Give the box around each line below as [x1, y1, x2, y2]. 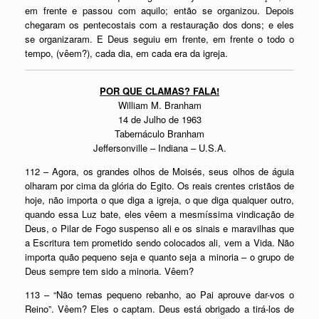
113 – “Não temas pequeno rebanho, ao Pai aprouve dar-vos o [25, 288, 294, 301]
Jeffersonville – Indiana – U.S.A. [93, 141, 226, 155]
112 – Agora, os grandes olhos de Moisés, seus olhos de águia [25, 164, 294, 178]
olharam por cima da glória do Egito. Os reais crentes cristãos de [25, 179, 294, 192]
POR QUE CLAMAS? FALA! [100, 84, 219, 98]
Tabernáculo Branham [115, 127, 204, 140]
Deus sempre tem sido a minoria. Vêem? [25, 264, 194, 278]
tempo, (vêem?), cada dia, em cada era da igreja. [25, 46, 228, 60]
